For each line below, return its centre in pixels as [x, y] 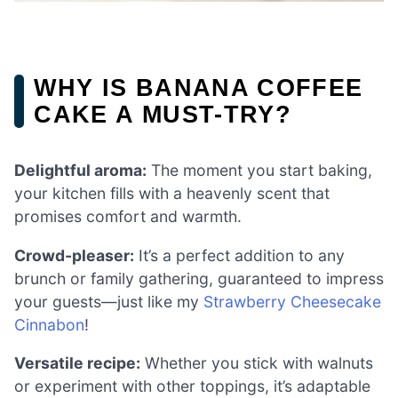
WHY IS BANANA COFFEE [199, 87]
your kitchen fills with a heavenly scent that [172, 194]
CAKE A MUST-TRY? [163, 114]
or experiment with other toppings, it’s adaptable [192, 386]
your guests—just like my [109, 301]
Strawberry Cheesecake [292, 301]
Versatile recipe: [77, 363]
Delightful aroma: [80, 171]
